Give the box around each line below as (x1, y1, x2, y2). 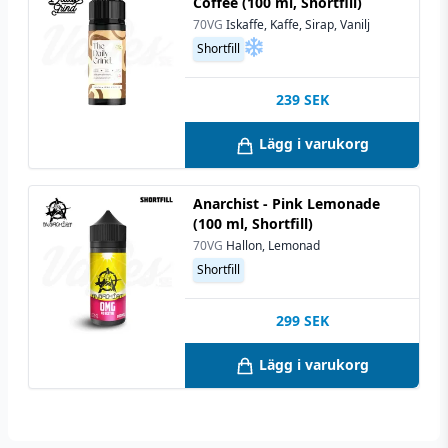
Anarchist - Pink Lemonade (193, 193, 380, 213)
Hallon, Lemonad (226, 236, 320, 254)
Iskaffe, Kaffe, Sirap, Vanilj (226, 16, 370, 34)
